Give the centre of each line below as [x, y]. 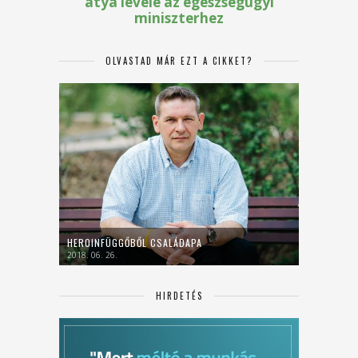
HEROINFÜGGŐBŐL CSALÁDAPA [135, 242]
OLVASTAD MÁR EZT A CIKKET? [179, 60]
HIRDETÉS [179, 295]
